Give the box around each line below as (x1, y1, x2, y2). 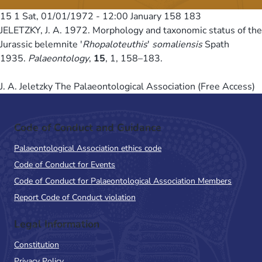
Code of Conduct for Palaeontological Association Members (14, 175, 232, 187)
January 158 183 (128, 9, 201, 23)
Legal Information (14, 216, 99, 231)
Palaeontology (28, 51, 89, 65)
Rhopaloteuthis (82, 37, 147, 51)
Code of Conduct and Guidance (14, 120, 161, 135)
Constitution (14, 239, 59, 250)
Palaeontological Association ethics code (14, 142, 161, 154)
